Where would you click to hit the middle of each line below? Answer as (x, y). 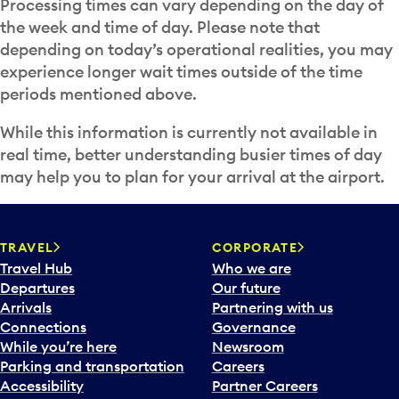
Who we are (251, 268)
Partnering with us (272, 307)
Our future (246, 287)
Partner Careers (265, 385)
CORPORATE (255, 247)
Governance (253, 326)
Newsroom (248, 346)
